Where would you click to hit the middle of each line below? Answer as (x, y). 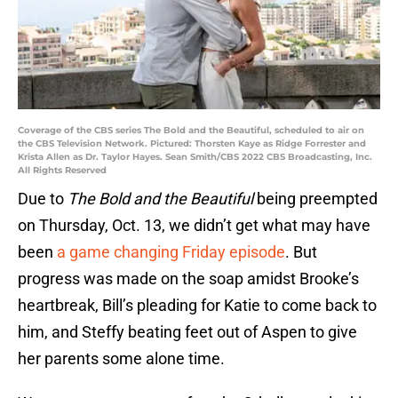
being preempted (315, 199)
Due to (43, 199)
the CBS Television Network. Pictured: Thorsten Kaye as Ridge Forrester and (192, 144)
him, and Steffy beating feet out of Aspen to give (187, 332)
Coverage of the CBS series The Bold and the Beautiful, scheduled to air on (191, 131)
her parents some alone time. (121, 359)
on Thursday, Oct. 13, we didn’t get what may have (194, 226)
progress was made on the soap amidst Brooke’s (188, 279)
